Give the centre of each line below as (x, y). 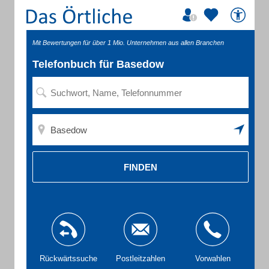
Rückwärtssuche (68, 258)
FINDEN (141, 167)
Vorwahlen (213, 258)
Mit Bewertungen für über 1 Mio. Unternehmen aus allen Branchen (128, 43)
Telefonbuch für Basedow (98, 64)
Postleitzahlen (141, 258)
